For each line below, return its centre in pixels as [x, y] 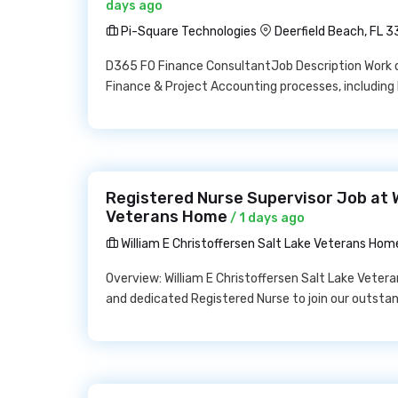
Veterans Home [167, 217]
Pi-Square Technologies [187, 32]
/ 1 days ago [266, 218]
